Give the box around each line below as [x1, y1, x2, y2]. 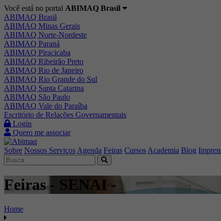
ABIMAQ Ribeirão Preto [4, 57, 83, 66]
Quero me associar [11, 128, 71, 137]
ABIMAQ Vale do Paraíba [4, 102, 87, 110]
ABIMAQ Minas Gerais [4, 22, 80, 30]
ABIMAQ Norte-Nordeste [4, 31, 87, 39]
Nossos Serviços [24, 146, 75, 154]
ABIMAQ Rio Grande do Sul [4, 75, 97, 83]
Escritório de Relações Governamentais [4, 110, 126, 119]
